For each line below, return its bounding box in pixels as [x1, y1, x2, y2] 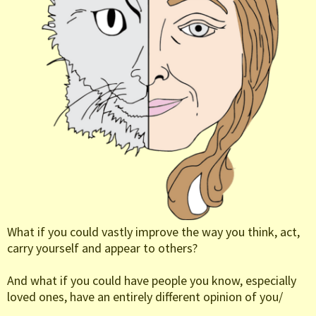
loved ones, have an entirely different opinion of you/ [7, 288, 283, 305]
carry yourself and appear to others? [7, 240, 197, 257]
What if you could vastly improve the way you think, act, [7, 224, 300, 241]
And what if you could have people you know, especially [7, 272, 296, 289]
